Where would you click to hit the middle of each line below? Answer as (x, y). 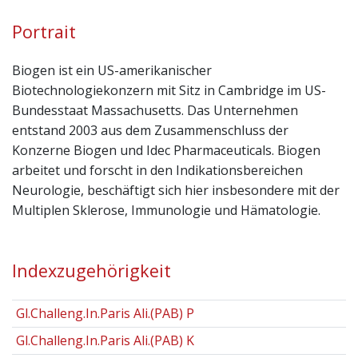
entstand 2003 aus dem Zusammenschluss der (150, 131)
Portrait (44, 32)
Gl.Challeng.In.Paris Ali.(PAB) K (105, 340)
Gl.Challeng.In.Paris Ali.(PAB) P (105, 313)
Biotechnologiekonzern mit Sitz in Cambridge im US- (169, 91)
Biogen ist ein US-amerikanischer (112, 71)
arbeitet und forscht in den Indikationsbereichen (157, 171)
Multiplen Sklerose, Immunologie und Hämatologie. (166, 211)
